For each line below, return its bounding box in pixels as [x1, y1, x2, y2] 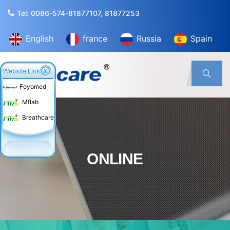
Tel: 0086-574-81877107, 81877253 [17, 9, 140, 17]
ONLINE [87, 150, 143, 168]
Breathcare [22, 113, 54, 121]
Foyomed [20, 83, 47, 90]
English [23, 33, 53, 44]
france [80, 33, 107, 44]
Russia [134, 33, 161, 44]
